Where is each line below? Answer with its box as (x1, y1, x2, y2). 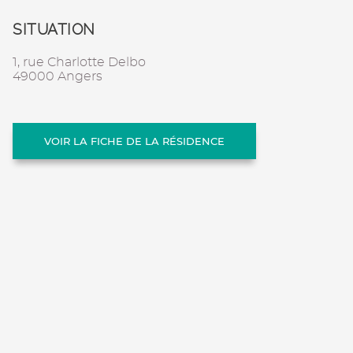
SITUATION (13, 20, 95, 39)
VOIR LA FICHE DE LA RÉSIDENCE (44, 134, 225, 147)
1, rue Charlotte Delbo (13, 55, 146, 69)
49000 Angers (13, 69, 102, 83)
